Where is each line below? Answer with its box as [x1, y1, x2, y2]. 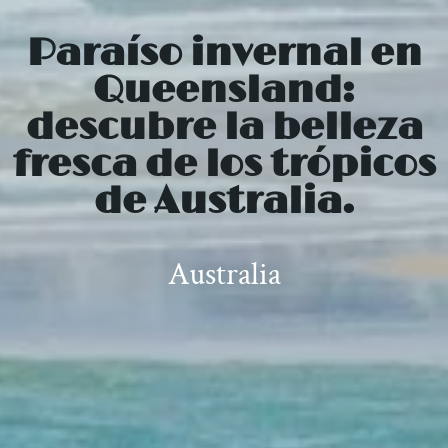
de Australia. [93, 178, 355, 225]
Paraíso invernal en [26, 30, 422, 77]
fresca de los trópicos [12, 141, 436, 188]
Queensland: [93, 67, 355, 114]
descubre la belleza [25, 104, 423, 151]
